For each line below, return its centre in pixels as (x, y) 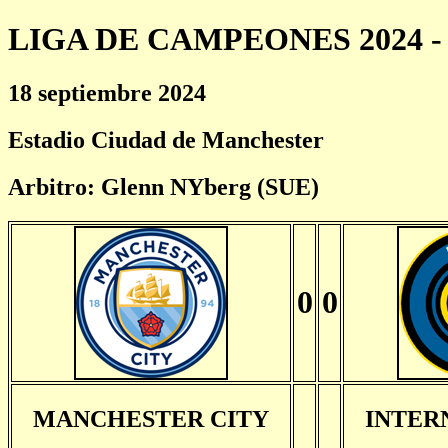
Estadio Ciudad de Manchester (166, 139)
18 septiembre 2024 (107, 92)
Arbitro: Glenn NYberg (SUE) (163, 186)
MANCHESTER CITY (151, 418)
